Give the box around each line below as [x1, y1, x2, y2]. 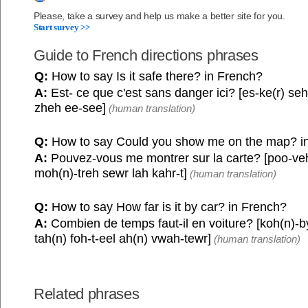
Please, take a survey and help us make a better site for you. [34, 10, 285, 22]
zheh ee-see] [34, 101, 106, 115]
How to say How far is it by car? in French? [48, 200, 287, 214]
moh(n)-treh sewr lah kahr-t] [34, 166, 187, 181]
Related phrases [34, 285, 140, 303]
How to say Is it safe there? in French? [48, 69, 263, 84]
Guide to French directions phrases [34, 47, 258, 65]
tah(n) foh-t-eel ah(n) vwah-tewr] [34, 232, 211, 246]
